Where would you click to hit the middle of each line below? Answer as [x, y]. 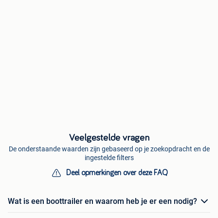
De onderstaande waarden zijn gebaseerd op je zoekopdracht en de [109, 149]
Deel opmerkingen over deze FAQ [117, 173]
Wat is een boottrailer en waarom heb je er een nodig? [102, 201]
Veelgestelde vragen [109, 137]
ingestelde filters [109, 157]
